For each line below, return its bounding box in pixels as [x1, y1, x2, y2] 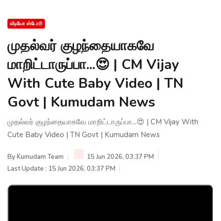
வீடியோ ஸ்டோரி [10, 20, 42, 27]
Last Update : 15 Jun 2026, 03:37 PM [7, 164, 115, 173]
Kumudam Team [17, 152, 64, 161]
